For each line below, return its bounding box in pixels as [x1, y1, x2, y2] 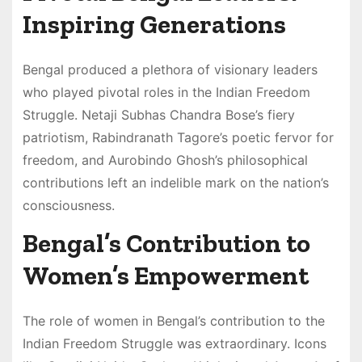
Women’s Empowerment [22, 259, 309, 291]
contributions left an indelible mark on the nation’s [22, 174, 329, 191]
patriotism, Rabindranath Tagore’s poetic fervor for [22, 128, 334, 145]
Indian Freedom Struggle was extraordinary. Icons [22, 335, 326, 351]
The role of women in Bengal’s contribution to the [22, 312, 325, 329]
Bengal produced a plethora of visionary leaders [22, 61, 318, 78]
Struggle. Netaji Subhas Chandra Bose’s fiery [22, 106, 295, 123]
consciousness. [22, 196, 115, 213]
